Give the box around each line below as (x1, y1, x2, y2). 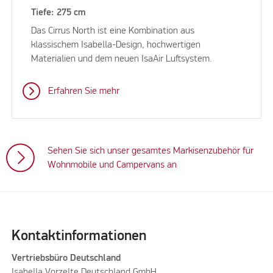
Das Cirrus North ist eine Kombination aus (31, 26, 195, 37)
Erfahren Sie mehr (48, 87, 119, 97)
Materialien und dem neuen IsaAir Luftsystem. (31, 54, 212, 65)
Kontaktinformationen (11, 229, 146, 244)
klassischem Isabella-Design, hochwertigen (31, 40, 201, 51)
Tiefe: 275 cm (31, 8, 86, 18)
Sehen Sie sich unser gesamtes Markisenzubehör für (48, 146, 254, 156)
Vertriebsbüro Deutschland (11, 253, 123, 264)
